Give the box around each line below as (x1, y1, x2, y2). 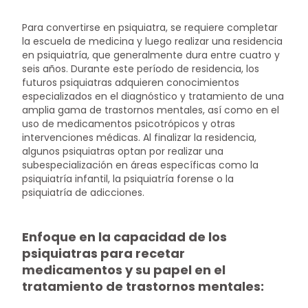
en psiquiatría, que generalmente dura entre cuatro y (22, 47, 280, 62)
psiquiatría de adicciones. (22, 185, 145, 199)
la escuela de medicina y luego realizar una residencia (22, 34, 283, 48)
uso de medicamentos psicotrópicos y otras (22, 116, 236, 131)
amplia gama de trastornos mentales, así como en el (22, 102, 280, 117)
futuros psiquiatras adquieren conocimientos (22, 75, 240, 89)
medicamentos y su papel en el (22, 261, 226, 279)
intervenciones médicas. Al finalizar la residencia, (22, 130, 257, 144)
